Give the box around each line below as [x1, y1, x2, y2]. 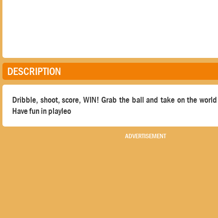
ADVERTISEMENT [125, 131, 166, 140]
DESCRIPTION [7, 64, 61, 78]
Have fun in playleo [12, 106, 71, 117]
